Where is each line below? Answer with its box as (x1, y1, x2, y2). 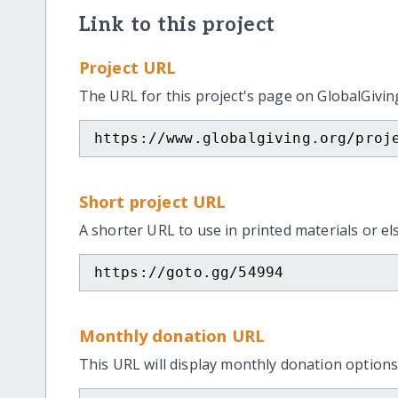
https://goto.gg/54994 (93, 264, 284, 282)
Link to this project (78, 12, 276, 37)
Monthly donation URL (78, 323, 266, 346)
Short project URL (78, 189, 227, 212)
